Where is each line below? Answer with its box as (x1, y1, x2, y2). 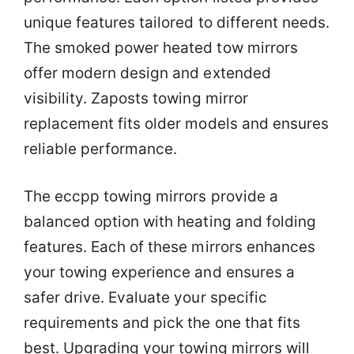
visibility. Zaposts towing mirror (24, 88, 248, 107)
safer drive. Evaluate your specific (24, 288, 267, 307)
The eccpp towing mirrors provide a (24, 187, 278, 206)
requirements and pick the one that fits (24, 314, 300, 333)
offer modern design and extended (24, 63, 271, 82)
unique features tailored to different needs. (24, 13, 330, 32)
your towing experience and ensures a (24, 263, 295, 282)
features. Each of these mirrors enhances (24, 238, 315, 257)
